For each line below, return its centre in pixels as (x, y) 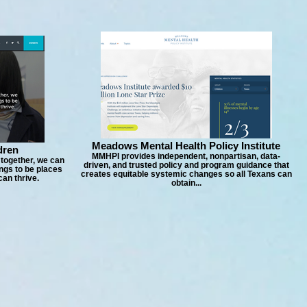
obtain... (186, 183)
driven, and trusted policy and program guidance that (186, 165)
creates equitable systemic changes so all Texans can (186, 174)
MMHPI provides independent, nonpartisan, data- (186, 156)
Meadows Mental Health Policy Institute (186, 146)
